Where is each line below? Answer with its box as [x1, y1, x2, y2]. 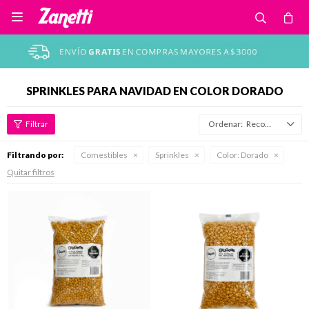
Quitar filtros [7, 167, 54, 177]
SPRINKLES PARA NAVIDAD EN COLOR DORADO [26, 84, 283, 97]
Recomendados [246, 119, 265, 129]
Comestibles [81, 150, 128, 160]
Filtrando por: [7, 150, 63, 160]
